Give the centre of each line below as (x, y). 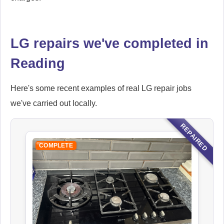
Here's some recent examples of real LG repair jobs (101, 88)
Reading (38, 63)
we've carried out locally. (54, 103)
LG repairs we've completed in (109, 43)
